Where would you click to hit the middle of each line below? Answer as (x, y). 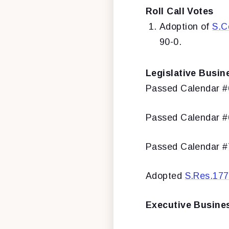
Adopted (165, 176)
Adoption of (186, 26)
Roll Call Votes (180, 11)
